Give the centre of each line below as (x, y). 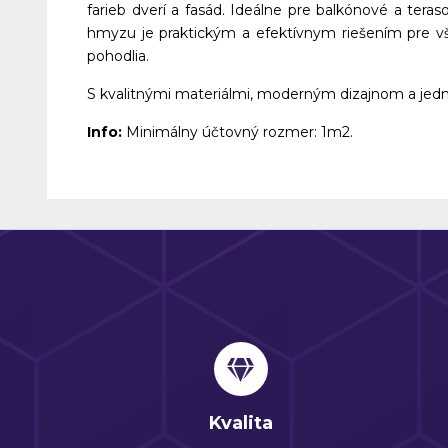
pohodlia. (118, 56)
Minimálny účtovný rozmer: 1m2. (239, 132)
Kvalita (240, 423)
